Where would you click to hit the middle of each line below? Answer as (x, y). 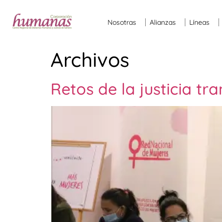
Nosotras (122, 22)
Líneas (200, 22)
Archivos (90, 60)
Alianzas (163, 22)
